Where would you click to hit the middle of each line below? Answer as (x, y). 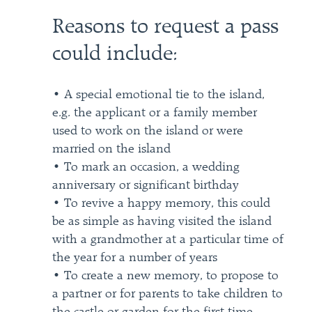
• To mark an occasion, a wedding (146, 167)
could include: (115, 55)
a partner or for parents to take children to (167, 294)
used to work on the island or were (147, 131)
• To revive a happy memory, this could (161, 203)
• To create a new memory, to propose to (165, 276)
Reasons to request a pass (165, 28)
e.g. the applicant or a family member (154, 113)
